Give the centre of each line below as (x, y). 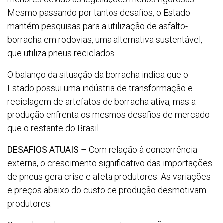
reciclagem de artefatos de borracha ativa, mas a (102, 102)
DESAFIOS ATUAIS (43, 150)
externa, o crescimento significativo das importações (110, 163)
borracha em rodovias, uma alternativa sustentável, (105, 40)
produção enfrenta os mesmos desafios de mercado (109, 115)
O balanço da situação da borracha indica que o (98, 75)
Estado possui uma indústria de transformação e (100, 88)
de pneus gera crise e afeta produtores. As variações (109, 177)
